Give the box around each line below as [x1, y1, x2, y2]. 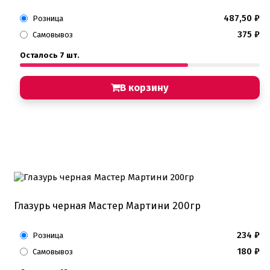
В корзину [120, 81, 169, 93]
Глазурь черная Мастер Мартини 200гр [14, 199, 201, 212]
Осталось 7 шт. [20, 50, 80, 60]
